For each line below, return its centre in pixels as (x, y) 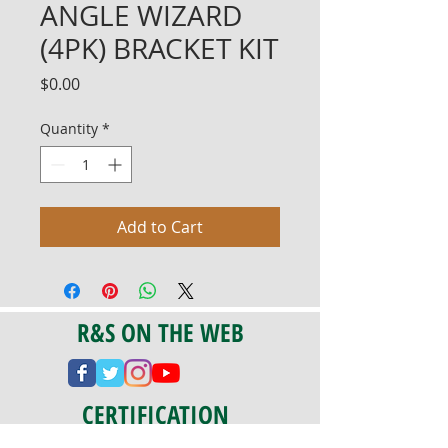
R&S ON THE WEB (160, 332)
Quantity (69, 128)
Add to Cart (160, 227)
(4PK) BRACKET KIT (159, 48)
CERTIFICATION (155, 414)
